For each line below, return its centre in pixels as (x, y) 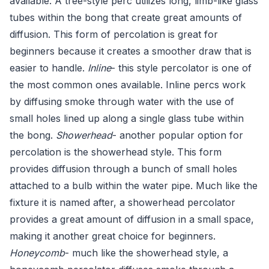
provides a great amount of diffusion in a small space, (132, 219)
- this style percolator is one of (181, 68)
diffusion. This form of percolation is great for (114, 34)
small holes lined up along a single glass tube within (127, 118)
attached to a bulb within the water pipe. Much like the (134, 186)
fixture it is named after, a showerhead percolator (122, 202)
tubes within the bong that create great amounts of (126, 17)
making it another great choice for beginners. (113, 236)
